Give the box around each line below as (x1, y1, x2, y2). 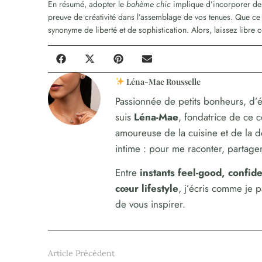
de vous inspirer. (115, 196, 186, 211)
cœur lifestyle (115, 181, 179, 195)
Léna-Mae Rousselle (124, 76, 201, 87)
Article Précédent (48, 248, 115, 259)
